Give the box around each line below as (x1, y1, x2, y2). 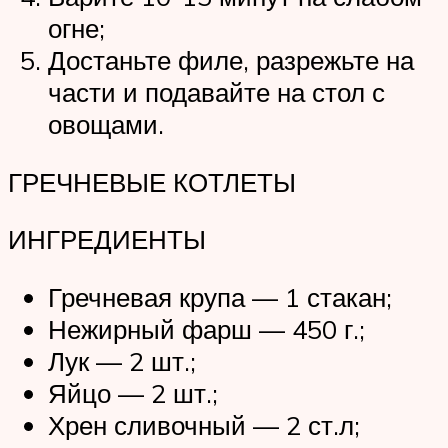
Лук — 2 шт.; (48, 345, 196, 378)
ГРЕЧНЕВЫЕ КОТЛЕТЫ (8, 165, 296, 198)
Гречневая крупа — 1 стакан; (48, 281, 392, 314)
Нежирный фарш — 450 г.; (48, 313, 365, 346)
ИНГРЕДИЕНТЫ (8, 223, 206, 256)
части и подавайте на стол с (48, 76, 385, 109)
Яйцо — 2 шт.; (48, 377, 218, 410)
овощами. (48, 108, 164, 141)
